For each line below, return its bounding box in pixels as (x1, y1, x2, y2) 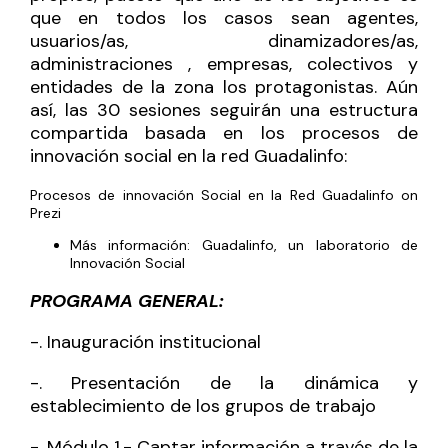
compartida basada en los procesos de (30, 120, 418, 145)
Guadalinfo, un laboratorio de (201, 235, 419, 254)
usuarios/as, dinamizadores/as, (30, 28, 418, 53)
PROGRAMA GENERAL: (30, 288, 224, 313)
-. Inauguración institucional (30, 329, 261, 354)
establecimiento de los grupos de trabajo (30, 393, 376, 418)
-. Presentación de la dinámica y (30, 370, 418, 395)
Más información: (70, 235, 202, 254)
